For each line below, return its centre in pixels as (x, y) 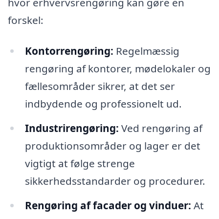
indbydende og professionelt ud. (103, 104)
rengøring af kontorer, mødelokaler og (118, 69)
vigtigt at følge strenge (80, 164)
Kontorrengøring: (69, 51)
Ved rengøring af (160, 128)
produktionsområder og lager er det (112, 146)
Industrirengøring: (72, 128)
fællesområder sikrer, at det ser (100, 86)
